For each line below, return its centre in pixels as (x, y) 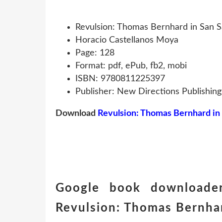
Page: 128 (95, 53)
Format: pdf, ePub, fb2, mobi (131, 66)
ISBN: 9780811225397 (120, 79)
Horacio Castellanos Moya (127, 40)
